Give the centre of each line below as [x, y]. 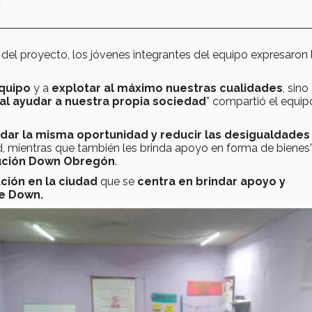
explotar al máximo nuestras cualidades [167, 88]
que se [117, 182]
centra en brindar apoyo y [211, 182]
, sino [296, 88]
